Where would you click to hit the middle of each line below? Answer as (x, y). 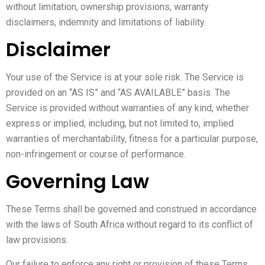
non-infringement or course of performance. (96, 154)
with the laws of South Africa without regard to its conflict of (130, 225)
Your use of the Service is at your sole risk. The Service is (125, 77)
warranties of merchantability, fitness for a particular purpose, (132, 138)
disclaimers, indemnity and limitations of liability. (106, 22)
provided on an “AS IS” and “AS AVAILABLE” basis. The (118, 92)
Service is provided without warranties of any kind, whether (127, 108)
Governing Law (77, 182)
